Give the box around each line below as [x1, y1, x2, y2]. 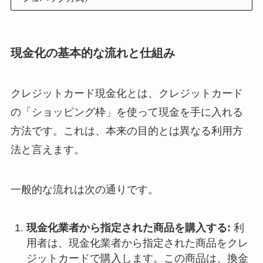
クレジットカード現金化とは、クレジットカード [10, 87, 243, 100]
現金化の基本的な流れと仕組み [10, 46, 175, 60]
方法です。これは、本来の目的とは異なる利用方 [10, 125, 243, 137]
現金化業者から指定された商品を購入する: [26, 222, 231, 234]
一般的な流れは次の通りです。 [10, 184, 159, 196]
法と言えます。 [10, 144, 85, 156]
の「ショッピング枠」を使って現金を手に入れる [10, 106, 243, 119]
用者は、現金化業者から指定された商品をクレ [26, 237, 248, 249]
